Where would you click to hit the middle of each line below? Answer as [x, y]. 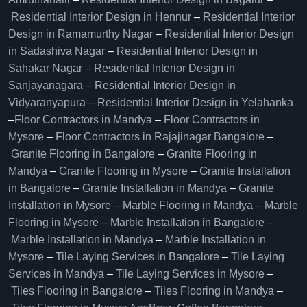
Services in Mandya [56, 274]
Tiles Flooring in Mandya [214, 291]
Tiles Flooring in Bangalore [77, 291]
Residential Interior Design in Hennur [101, 17]
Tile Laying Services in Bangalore [137, 257]
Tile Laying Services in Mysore [190, 274]
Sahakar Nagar [45, 68]
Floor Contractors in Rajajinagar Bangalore [160, 137]
